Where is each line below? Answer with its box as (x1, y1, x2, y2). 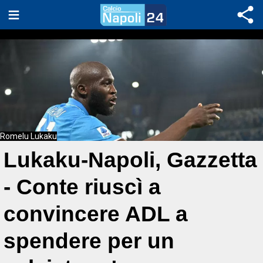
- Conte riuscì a (4, 175, 161, 199)
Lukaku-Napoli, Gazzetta (4, 148, 257, 172)
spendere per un (4, 229, 174, 253)
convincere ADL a (4, 202, 188, 226)
